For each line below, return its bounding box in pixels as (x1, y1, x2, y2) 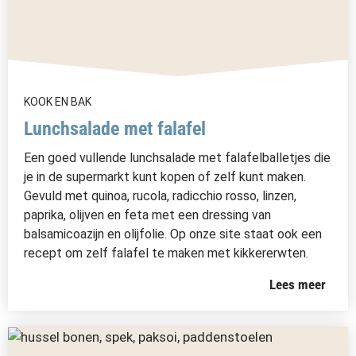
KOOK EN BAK (24, 95, 91, 108)
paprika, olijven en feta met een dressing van (24, 207, 271, 222)
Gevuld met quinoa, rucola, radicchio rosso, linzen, (24, 188, 296, 203)
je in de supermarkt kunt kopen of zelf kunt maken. (24, 169, 306, 184)
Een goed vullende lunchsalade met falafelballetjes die (24, 150, 331, 165)
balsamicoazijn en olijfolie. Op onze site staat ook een (24, 226, 322, 242)
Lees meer (269, 277, 327, 292)
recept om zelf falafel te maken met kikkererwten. (24, 246, 308, 261)
